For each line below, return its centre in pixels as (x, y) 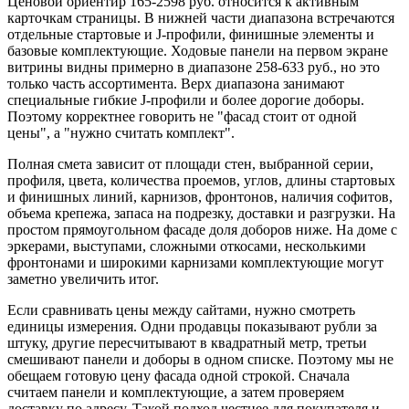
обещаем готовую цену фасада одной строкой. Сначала (178, 376)
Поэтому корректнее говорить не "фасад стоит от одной (182, 117)
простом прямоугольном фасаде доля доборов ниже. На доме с (202, 230)
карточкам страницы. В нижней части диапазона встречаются (201, 18)
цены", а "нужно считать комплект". (121, 133)
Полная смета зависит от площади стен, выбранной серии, (190, 164)
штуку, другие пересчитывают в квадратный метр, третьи (187, 343)
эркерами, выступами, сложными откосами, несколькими (187, 246)
